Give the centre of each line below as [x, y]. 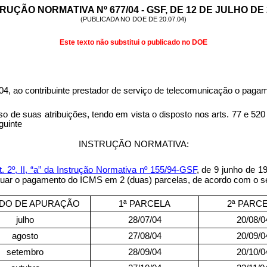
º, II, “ [22, 170]
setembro [25, 252]
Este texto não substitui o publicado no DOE [133, 42]
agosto [25, 236]
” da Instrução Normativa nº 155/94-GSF [117, 170]
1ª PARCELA [145, 204]
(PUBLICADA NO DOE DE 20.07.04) [133, 19]
